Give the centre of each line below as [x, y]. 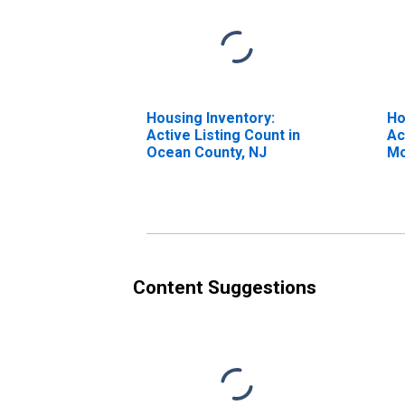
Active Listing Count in [223, 135]
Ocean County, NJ [207, 152]
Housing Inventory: [211, 118]
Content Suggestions [225, 287]
